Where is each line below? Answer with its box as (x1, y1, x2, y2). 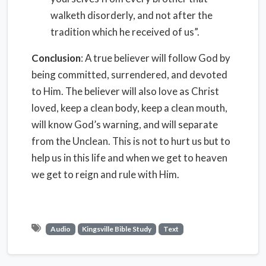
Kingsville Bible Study (82, 224, 152, 233)
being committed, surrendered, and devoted (31, 68, 227, 81)
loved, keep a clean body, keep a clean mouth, (31, 102, 227, 114)
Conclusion (31, 52, 81, 64)
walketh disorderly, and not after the (50, 9, 213, 21)
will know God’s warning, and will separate (31, 118, 218, 131)
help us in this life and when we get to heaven (31, 151, 227, 164)
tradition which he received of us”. (50, 26, 199, 38)
